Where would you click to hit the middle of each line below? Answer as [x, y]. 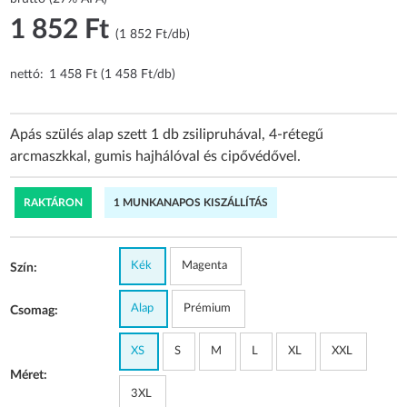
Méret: [29, 375]
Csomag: [35, 310]
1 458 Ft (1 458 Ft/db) [113, 74]
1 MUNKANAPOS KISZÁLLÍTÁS [191, 202]
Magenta [205, 265]
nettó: [27, 74]
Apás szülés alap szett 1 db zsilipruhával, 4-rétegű [167, 134]
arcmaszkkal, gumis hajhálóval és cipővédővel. [156, 156]
